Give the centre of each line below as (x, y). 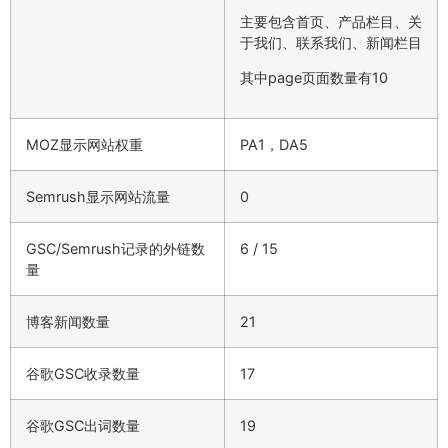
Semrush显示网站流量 (98, 196)
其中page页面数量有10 (314, 78)
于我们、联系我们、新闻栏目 (331, 42)
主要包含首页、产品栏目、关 (331, 21)
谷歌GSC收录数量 (83, 373)
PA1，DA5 (274, 144)
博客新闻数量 (68, 321)
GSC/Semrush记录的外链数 (115, 248)
